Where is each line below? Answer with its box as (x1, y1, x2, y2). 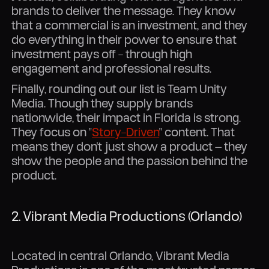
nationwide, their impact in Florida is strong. (11, 109, 241, 125)
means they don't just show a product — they (11, 138, 248, 154)
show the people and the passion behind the (11, 153, 248, 168)
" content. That (159, 124, 235, 139)
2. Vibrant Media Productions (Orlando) (11, 207, 243, 224)
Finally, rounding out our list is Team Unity (11, 80, 228, 96)
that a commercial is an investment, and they (11, 17, 248, 32)
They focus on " (11, 124, 92, 139)
